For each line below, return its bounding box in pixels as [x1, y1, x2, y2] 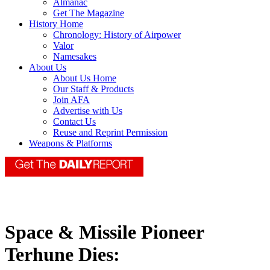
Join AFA [53, 95, 90, 105]
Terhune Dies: [5, 243, 120, 266]
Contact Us [53, 116, 96, 127]
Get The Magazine [53, 8, 124, 19]
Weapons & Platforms [29, 138, 112, 149]
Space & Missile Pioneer [5, 221, 204, 243]
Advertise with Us [53, 105, 122, 116]
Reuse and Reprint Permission [53, 127, 168, 138]
